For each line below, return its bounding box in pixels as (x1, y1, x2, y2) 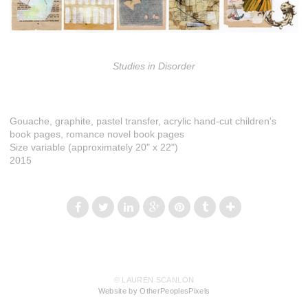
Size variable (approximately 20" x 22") (10, 142, 178, 153)
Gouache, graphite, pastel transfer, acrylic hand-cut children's (10, 115, 276, 127)
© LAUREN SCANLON (113, 276, 195, 285)
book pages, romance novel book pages (10, 129, 184, 140)
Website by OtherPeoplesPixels (98, 287, 210, 296)
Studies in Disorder (113, 60, 195, 72)
